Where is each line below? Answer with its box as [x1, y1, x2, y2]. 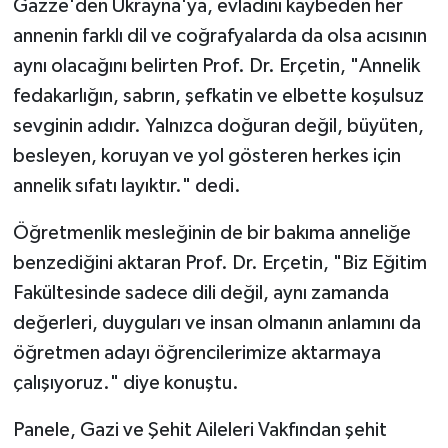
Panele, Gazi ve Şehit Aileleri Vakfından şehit [12, 420, 387, 441]
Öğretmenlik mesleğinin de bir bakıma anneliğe [12, 223, 411, 244]
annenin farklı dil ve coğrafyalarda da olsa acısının [12, 26, 427, 47]
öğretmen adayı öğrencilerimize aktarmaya [12, 343, 381, 364]
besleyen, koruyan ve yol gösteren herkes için [12, 146, 401, 167]
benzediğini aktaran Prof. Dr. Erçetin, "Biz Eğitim [12, 253, 427, 274]
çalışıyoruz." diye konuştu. [12, 373, 239, 394]
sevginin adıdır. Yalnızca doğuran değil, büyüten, [12, 116, 424, 137]
